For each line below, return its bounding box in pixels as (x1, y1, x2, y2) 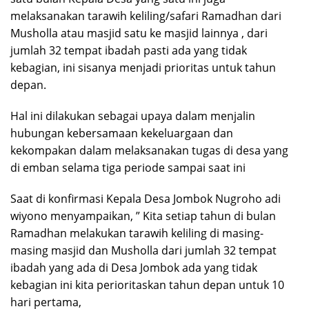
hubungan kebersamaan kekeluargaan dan (10, 126, 233, 141)
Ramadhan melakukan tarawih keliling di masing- (10, 226, 263, 241)
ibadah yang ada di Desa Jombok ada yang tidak (10, 260, 257, 276)
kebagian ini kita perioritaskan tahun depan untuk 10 (10, 277, 284, 293)
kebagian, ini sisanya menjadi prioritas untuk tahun (10, 60, 276, 76)
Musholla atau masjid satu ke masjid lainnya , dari (10, 26, 268, 41)
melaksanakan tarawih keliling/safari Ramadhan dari (10, 8, 281, 24)
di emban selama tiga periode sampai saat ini (10, 160, 246, 176)
